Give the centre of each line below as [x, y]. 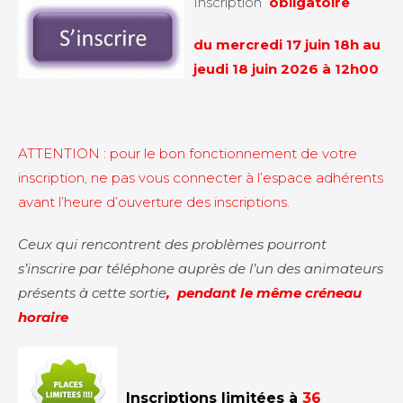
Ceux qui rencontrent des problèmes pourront [172, 244]
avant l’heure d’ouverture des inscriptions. [154, 202]
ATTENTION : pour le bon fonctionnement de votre [188, 153]
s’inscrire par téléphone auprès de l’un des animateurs [201, 269]
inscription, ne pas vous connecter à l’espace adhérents [201, 178]
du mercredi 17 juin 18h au [287, 45]
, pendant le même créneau [264, 293]
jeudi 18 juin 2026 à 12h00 [286, 69]
